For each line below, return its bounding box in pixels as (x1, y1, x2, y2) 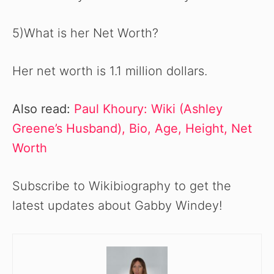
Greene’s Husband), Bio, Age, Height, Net (12, 121, 252, 136)
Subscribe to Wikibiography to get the (12, 179, 231, 194)
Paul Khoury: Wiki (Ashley (74, 102, 223, 117)
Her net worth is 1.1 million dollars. (12, 64, 207, 79)
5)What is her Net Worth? (12, 26, 158, 41)
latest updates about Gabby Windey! (12, 198, 222, 213)
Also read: (12, 102, 74, 117)
